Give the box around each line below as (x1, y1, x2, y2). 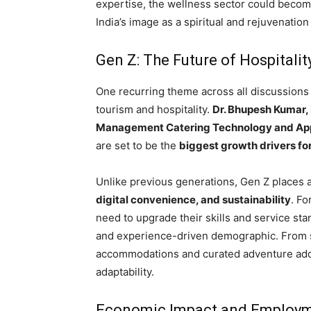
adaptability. (96, 264, 154, 278)
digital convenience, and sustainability (96, 192, 291, 206)
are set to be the (96, 138, 179, 152)
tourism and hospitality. (96, 102, 212, 116)
